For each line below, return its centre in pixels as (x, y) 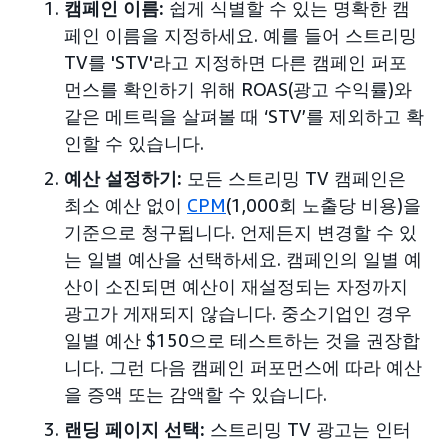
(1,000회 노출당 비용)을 (323, 204)
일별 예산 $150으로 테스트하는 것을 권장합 (242, 339)
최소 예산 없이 (125, 204)
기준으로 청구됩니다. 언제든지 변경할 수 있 (240, 231)
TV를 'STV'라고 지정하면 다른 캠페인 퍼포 (235, 61)
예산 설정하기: (123, 177)
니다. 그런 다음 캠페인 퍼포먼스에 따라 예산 (243, 366)
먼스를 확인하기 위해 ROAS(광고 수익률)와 (238, 88)
